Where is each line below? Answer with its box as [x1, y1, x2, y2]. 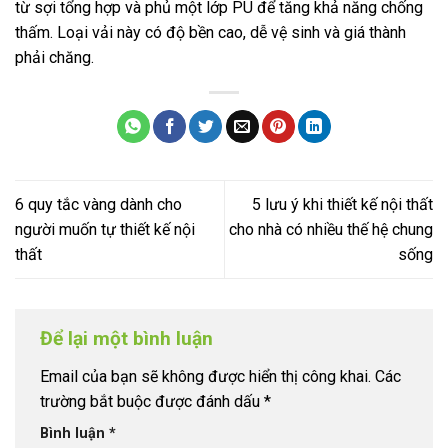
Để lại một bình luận [40, 327, 218, 351]
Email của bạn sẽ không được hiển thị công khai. [40, 366, 371, 386]
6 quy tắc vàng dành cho [15, 194, 182, 214]
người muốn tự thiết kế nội [15, 219, 195, 239]
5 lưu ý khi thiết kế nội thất [252, 194, 433, 214]
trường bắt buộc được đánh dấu [40, 391, 264, 411]
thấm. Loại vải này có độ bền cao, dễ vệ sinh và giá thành [15, 22, 406, 42]
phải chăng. [15, 47, 94, 67]
